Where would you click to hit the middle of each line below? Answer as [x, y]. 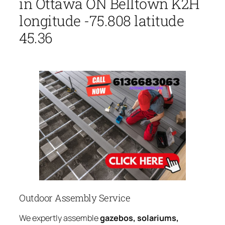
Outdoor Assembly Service [75, 198]
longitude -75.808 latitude [101, 21]
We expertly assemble [60, 218]
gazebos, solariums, [139, 218]
